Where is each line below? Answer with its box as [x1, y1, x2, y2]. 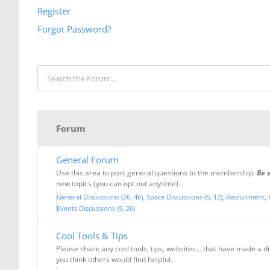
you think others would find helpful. [56, 254, 172, 265]
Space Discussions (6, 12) [146, 192, 222, 201]
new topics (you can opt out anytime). [56, 178, 180, 189]
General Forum [56, 153, 119, 166]
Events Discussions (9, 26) [57, 203, 135, 213]
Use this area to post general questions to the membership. [56, 167, 257, 178]
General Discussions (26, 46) [57, 192, 143, 201]
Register [37, 4, 71, 17]
